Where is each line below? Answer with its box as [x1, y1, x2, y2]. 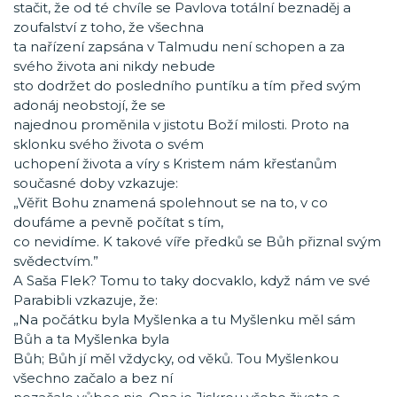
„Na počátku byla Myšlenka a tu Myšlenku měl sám [13, 311, 355, 328]
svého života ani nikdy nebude [13, 58, 215, 74]
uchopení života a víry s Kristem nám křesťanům [13, 155, 337, 172]
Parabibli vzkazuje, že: [13, 292, 158, 308]
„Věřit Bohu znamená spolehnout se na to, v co [13, 194, 328, 211]
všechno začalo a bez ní [13, 370, 173, 386]
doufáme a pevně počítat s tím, [13, 214, 223, 230]
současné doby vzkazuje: [13, 175, 178, 191]
